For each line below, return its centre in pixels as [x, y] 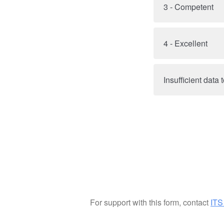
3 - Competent [188, 7]
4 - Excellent [185, 43]
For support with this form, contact [150, 202]
